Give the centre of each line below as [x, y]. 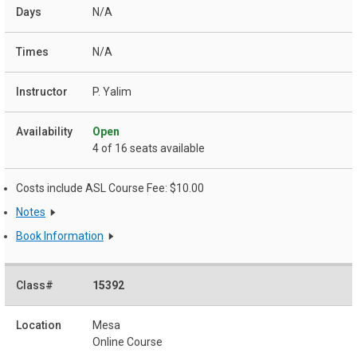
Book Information [60, 235]
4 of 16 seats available [149, 149]
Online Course [127, 341]
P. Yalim [112, 92]
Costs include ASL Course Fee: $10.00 [110, 188]
